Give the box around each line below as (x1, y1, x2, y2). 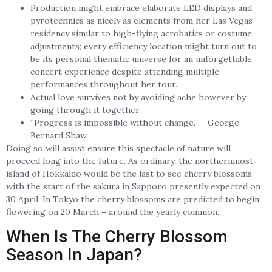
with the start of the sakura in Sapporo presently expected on (6, 181, 260, 192)
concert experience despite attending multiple (30, 66, 219, 78)
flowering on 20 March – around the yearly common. (6, 206, 219, 218)
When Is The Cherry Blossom (6, 226, 228, 246)
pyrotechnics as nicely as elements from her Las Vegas (30, 15, 253, 27)
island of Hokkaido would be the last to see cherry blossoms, (6, 168, 254, 180)
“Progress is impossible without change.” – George (30, 117, 239, 129)
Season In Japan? (6, 244, 142, 265)
